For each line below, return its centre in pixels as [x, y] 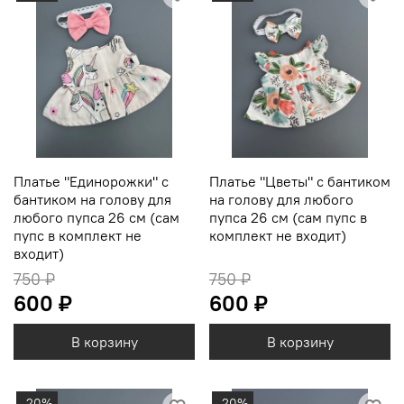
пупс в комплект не [78, 236]
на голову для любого [281, 200]
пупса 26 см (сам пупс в [288, 218]
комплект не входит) [278, 236]
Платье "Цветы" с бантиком [300, 182]
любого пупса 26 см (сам [96, 218]
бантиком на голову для [92, 200]
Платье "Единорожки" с [91, 182]
